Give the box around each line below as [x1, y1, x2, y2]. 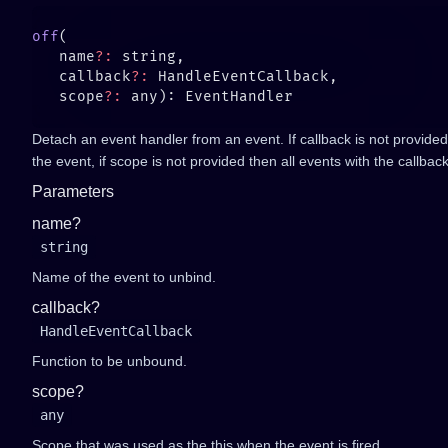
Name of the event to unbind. [32, 269, 216, 285]
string [40, 239, 88, 255]
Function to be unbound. [32, 353, 187, 369]
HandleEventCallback [40, 323, 192, 339]
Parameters [32, 183, 114, 200]
